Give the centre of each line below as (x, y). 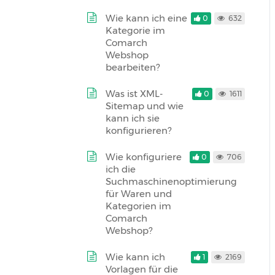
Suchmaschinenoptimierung (171, 181)
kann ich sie (133, 118)
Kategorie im (135, 30)
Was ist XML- (134, 94)
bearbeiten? (133, 67)
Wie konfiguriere (144, 157)
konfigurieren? (138, 130)
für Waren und (139, 194)
